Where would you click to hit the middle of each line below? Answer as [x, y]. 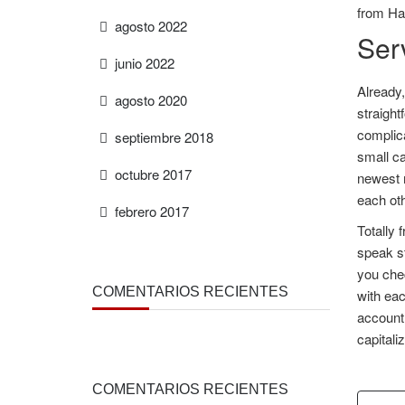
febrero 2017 [152, 211]
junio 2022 [145, 63]
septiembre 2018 [164, 137]
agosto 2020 [151, 100]
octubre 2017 [153, 174]
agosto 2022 [151, 26]
